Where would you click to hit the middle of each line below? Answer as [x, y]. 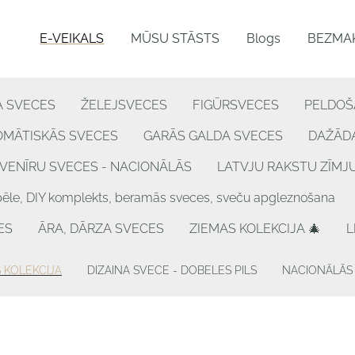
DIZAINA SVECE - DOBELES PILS [172, 271]
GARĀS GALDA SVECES [213, 136]
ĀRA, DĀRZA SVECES [101, 229]
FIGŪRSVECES [235, 105]
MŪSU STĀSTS [176, 39]
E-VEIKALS [72, 39]
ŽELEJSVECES [124, 105]
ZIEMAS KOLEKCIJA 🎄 [255, 229]
